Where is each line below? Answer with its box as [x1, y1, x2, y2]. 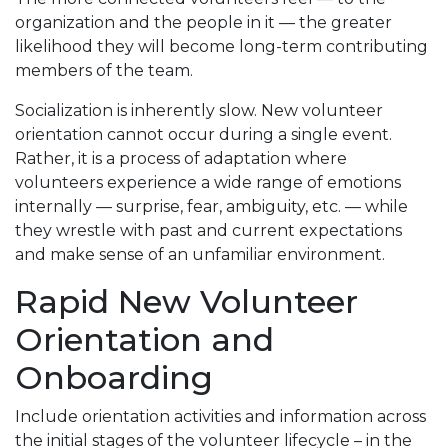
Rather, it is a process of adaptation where [15, 148, 347, 168]
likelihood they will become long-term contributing [15, 36, 428, 56]
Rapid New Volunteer [15, 281, 358, 321]
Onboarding [15, 357, 213, 397]
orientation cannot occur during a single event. [15, 124, 392, 144]
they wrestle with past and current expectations [15, 220, 402, 240]
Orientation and [15, 319, 274, 359]
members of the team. [15, 60, 193, 80]
